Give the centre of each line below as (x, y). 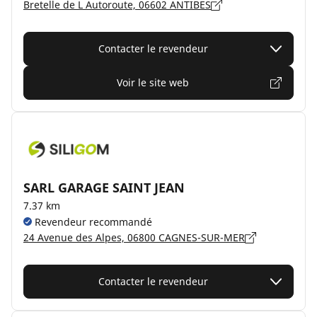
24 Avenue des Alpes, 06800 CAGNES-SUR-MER (134, 237)
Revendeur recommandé (92, 222)
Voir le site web (153, 82)
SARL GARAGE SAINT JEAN (104, 188)
